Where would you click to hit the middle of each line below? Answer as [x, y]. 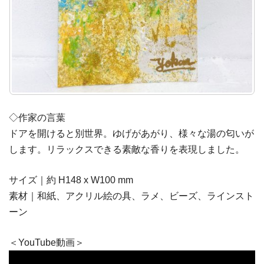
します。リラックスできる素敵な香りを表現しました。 [127, 149]
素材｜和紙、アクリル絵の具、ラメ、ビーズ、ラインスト [131, 196]
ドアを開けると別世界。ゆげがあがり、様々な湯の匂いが [131, 133]
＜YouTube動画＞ [47, 242]
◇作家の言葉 [37, 118]
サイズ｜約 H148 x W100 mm [71, 180]
